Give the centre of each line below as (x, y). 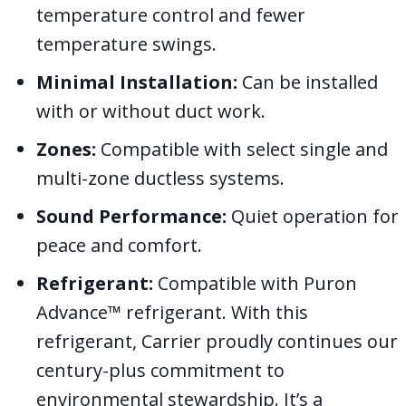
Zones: (66, 150)
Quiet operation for (313, 217)
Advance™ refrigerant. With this (172, 313)
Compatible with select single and (242, 150)
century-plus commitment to (160, 371)
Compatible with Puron (255, 284)
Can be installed (308, 82)
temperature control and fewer (171, 15)
